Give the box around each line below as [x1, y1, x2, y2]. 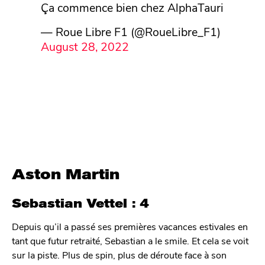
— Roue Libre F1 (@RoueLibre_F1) [40, 24, 221, 40]
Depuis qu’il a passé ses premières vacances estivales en [12, 220, 248, 233]
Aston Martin [12, 164, 119, 185]
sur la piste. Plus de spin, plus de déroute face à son [12, 248, 227, 261]
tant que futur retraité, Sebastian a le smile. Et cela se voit [12, 234, 248, 247]
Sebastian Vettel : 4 [12, 195, 149, 212]
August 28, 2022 [40, 38, 129, 54]
